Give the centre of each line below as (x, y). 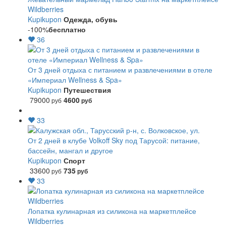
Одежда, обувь (91, 19)
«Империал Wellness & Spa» (75, 80)
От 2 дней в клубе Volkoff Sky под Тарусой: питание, (114, 140)
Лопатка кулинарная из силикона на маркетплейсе (112, 211)
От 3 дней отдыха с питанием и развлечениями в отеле (120, 70)
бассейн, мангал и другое (70, 150)
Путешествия (87, 90)
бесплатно (67, 29)
